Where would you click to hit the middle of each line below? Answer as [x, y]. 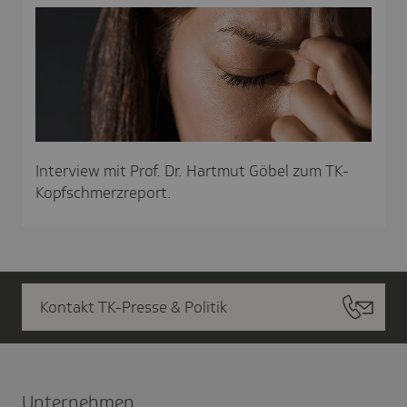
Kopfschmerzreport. [104, 192]
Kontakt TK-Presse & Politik [134, 307]
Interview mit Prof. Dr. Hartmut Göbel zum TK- [192, 170]
